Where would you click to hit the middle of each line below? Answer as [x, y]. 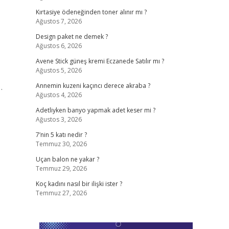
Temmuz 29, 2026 [61, 168]
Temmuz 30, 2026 [61, 144]
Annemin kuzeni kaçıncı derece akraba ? [93, 86]
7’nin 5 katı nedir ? [61, 135]
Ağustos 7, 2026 [59, 21]
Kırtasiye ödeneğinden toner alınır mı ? [91, 12]
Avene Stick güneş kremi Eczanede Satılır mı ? [100, 61]
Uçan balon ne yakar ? [67, 159]
